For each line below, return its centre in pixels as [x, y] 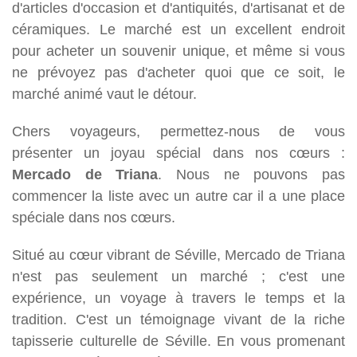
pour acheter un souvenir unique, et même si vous [178, 50]
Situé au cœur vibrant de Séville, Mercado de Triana [178, 254]
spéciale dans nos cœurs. [94, 217]
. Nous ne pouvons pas [252, 174]
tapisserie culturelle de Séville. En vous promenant [178, 340]
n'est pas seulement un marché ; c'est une [178, 276]
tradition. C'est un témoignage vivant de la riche [178, 319]
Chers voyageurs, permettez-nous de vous [178, 131]
